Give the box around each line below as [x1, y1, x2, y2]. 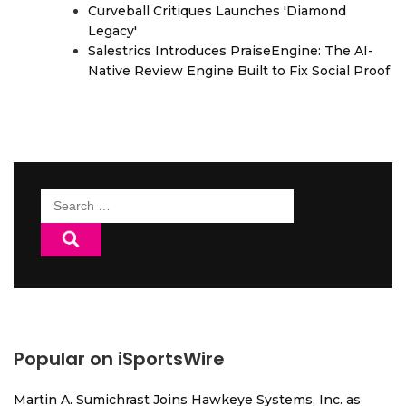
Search [41, 191, 90, 208]
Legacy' [88, 23, 137, 40]
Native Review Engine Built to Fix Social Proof [88, 63, 390, 80]
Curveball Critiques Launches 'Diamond [88, 3, 346, 20]
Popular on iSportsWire [14, 346, 225, 372]
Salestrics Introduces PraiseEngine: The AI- [88, 43, 373, 60]
